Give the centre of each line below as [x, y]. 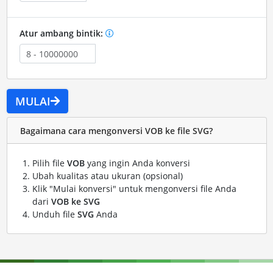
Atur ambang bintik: [62, 34]
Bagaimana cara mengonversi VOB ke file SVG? [116, 130]
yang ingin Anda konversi [137, 163]
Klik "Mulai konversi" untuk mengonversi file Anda [134, 189]
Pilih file [49, 163]
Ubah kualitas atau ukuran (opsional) [107, 176]
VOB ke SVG [75, 202]
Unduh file [55, 214]
